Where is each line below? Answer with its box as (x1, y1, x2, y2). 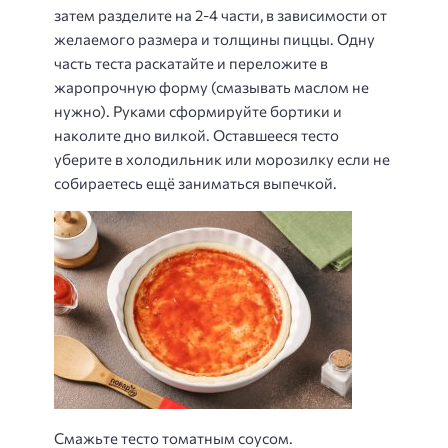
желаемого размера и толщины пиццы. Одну (54, 29, 375, 48)
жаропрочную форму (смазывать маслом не (54, 77, 369, 96)
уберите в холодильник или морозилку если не (54, 149, 390, 168)
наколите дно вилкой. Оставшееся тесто (54, 125, 339, 144)
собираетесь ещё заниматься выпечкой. (54, 173, 337, 192)
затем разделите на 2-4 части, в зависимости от (54, 5, 387, 24)
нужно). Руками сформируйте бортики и (54, 101, 342, 120)
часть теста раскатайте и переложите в (54, 53, 328, 72)
